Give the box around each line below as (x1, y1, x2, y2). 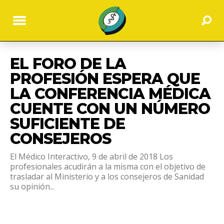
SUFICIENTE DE (10, 114, 125, 133)
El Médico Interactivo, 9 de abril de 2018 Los (10, 150, 173, 162)
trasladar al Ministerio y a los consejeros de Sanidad (10, 170, 204, 182)
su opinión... (10, 180, 54, 192)
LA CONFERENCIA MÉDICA (10, 84, 210, 103)
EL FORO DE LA (10, 54, 126, 73)
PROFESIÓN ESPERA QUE (10, 69, 200, 88)
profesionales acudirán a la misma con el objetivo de (10, 160, 205, 172)
